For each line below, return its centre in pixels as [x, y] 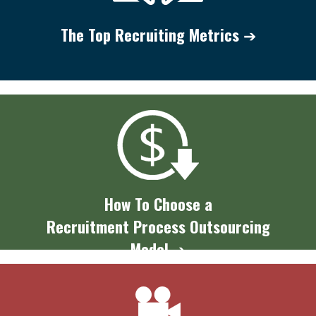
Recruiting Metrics [179, 34]
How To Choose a [158, 203]
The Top [87, 34]
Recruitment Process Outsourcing [158, 226]
